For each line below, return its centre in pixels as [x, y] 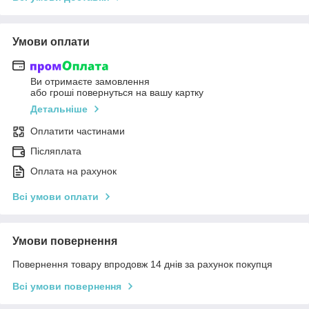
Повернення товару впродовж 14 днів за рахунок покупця [142, 265]
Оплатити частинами [78, 131]
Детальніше [59, 109]
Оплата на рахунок [73, 171]
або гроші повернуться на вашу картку [117, 93]
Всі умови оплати [56, 197]
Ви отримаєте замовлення [90, 82]
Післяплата [56, 151]
